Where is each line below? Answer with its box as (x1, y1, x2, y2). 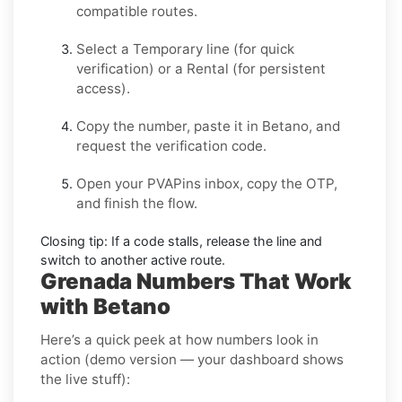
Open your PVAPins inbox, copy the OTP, (76, 174, 337, 192)
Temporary (133, 39, 203, 57)
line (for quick (203, 39, 294, 57)
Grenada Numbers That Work (40, 267, 352, 294)
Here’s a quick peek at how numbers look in (40, 330, 319, 348)
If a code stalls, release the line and (108, 232, 322, 249)
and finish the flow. (76, 194, 197, 212)
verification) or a (76, 59, 187, 77)
